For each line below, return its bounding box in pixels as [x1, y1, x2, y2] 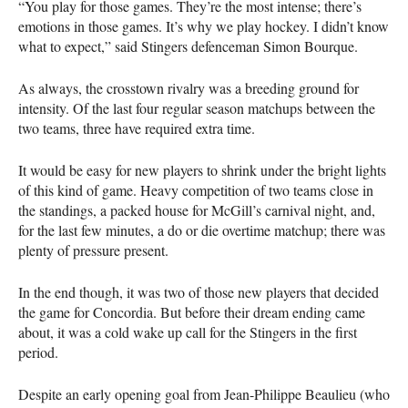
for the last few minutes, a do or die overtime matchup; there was [18, 219, 385, 240]
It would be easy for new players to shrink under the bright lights [18, 159, 386, 179]
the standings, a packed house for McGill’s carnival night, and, [18, 199, 375, 219]
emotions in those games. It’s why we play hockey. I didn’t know [18, 15, 389, 36]
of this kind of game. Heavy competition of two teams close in [18, 179, 373, 199]
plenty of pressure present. [18, 240, 168, 260]
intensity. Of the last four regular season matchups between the [18, 97, 375, 117]
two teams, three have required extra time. [18, 117, 255, 138]
